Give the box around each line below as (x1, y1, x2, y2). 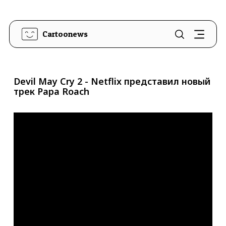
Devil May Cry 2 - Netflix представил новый (13, 75, 210, 87)
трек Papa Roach (13, 85, 89, 97)
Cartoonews (42, 26, 88, 41)
